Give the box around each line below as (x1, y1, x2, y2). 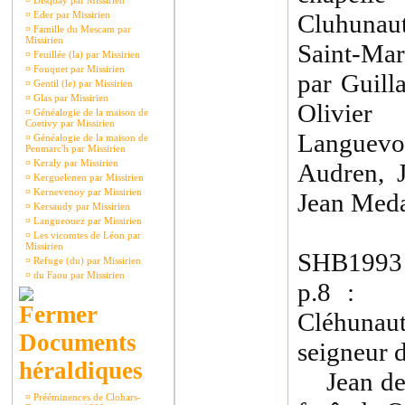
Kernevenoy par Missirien (31, 186, 142, 197)
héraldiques (19, 357, 143, 384)
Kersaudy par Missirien (31, 201, 130, 212)
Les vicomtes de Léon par (31, 230, 141, 240)
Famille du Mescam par (31, 24, 131, 34)
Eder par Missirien (31, 9, 110, 20)
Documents (19, 329, 137, 356)
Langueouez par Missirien (31, 215, 142, 226)
